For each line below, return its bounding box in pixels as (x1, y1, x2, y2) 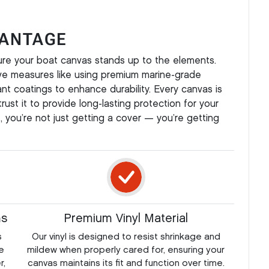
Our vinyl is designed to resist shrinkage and (31, 232, 220, 241)
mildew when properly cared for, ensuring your (27, 246, 225, 255)
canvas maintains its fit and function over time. (27, 259, 225, 268)
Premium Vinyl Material (64, 213, 188, 224)
